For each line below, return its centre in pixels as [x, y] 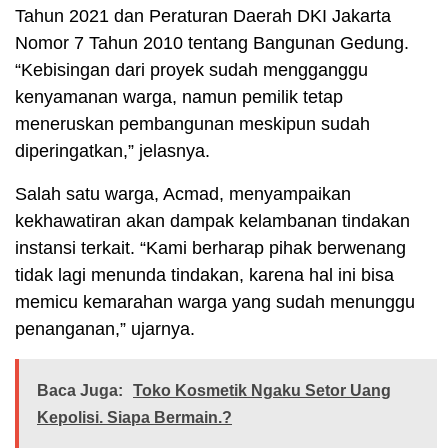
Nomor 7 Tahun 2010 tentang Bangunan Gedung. [212, 42]
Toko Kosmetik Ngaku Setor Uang [262, 390]
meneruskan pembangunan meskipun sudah [192, 123]
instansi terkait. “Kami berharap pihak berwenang [210, 247]
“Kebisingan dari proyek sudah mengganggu [191, 69]
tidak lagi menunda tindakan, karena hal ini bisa [204, 274]
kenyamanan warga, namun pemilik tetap [179, 96]
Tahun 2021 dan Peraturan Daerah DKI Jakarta [203, 15]
